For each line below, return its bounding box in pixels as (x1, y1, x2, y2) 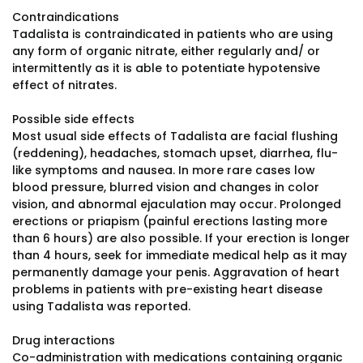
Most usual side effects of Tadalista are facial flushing (12, 128, 338, 144)
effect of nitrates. (12, 77, 117, 93)
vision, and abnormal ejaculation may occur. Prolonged (12, 196, 341, 212)
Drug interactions (12, 332, 115, 348)
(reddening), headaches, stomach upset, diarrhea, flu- (12, 145, 338, 161)
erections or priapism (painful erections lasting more (12, 213, 327, 229)
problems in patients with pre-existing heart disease (12, 281, 322, 297)
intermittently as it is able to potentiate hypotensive (12, 60, 320, 76)
